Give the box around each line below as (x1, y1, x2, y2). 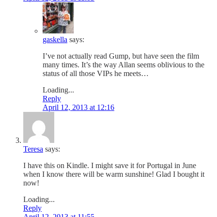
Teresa (23, 144, 43, 153)
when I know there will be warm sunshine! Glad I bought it (23, 170, 204, 178)
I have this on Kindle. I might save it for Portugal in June (23, 161, 196, 170)
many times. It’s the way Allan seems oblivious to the (43, 60, 204, 69)
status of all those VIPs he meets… (43, 69, 149, 77)
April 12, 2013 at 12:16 (43, 103, 114, 111)
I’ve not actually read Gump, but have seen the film (43, 51, 199, 60)
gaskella (43, 35, 67, 44)
